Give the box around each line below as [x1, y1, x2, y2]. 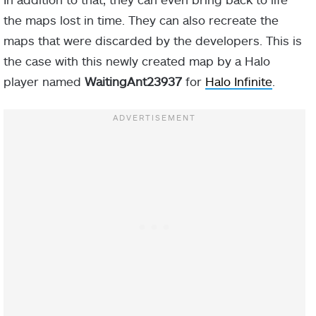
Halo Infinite [205, 73, 272, 88]
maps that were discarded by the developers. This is [4, 32, 302, 47]
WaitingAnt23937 [85, 73, 182, 88]
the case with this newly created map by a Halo [4, 53, 270, 68]
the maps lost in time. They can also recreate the [4, 12, 279, 27]
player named [4, 73, 85, 88]
